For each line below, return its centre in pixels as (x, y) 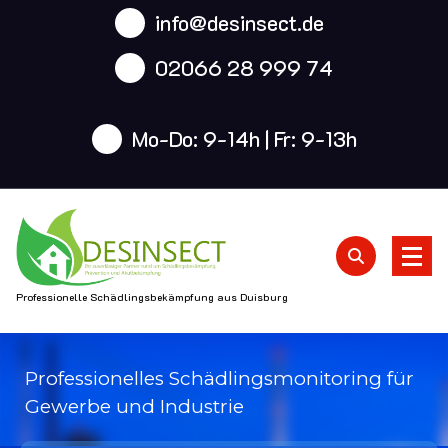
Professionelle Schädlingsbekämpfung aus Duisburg (152, 297)
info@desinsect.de (239, 22)
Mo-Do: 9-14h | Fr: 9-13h (244, 138)
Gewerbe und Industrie (134, 406)
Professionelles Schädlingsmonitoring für (219, 378)
